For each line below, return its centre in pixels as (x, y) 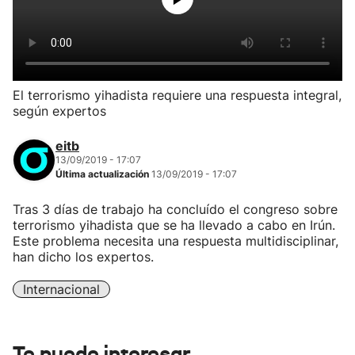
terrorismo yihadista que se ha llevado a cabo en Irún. (174, 225)
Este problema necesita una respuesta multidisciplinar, (176, 241)
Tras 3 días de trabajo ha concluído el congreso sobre (175, 209)
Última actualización (103, 174)
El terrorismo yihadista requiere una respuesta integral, (177, 95)
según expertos (59, 111)
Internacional (61, 289)
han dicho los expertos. (83, 257)
